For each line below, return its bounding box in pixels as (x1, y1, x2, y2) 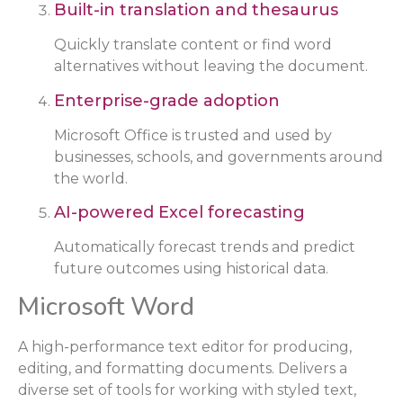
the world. (54, 169, 128, 187)
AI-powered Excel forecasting (54, 201, 305, 222)
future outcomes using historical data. (54, 259, 328, 277)
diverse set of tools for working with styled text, (18, 381, 356, 399)
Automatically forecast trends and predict (54, 237, 355, 255)
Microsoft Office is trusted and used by (54, 126, 332, 144)
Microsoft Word (18, 290, 194, 325)
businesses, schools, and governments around (54, 148, 383, 166)
